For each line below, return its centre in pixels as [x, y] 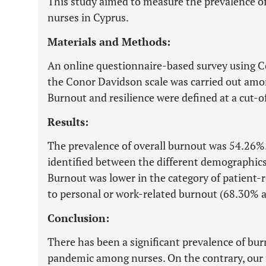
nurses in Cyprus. [88, 17]
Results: [68, 122]
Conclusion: [78, 218]
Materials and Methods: [109, 42]
